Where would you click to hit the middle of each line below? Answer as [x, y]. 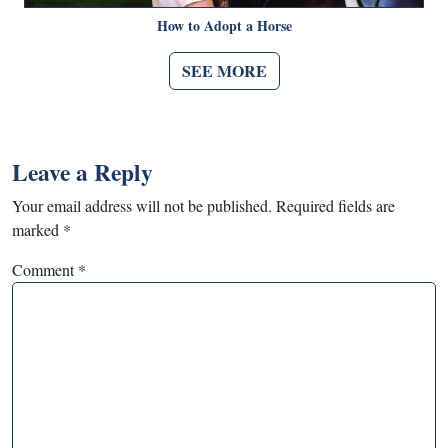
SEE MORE [224, 70]
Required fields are [335, 205]
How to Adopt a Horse [224, 25]
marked [37, 229]
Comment [45, 269]
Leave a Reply [82, 171]
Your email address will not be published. [142, 205]
